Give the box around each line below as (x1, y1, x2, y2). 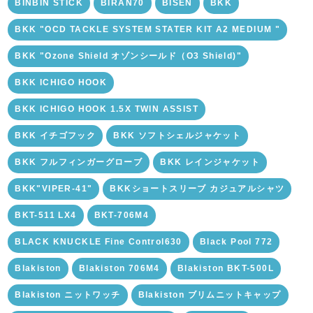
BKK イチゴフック (15, 131, 96, 141)
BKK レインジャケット (160, 157, 261, 168)
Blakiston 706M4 (78, 263, 160, 274)
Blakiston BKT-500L (177, 263, 275, 274)
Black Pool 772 (199, 237, 273, 247)
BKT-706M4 (94, 210, 150, 221)
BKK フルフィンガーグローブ (15, 157, 143, 168)
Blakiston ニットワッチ (15, 290, 121, 300)
